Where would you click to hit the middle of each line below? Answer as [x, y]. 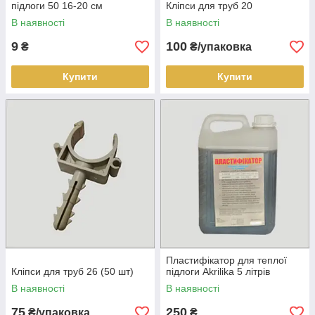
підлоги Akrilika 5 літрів [218, 271]
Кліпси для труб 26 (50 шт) [72, 271]
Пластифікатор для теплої [226, 260]
